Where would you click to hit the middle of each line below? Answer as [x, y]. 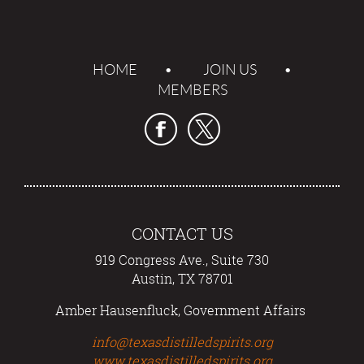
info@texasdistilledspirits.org [182, 342]
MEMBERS [192, 90]
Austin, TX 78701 [182, 279]
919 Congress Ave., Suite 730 [182, 260]
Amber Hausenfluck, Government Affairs [182, 310]
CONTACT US [182, 234]
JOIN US [230, 70]
